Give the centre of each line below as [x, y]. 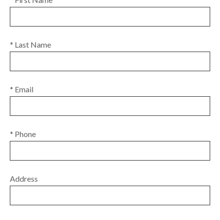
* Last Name [30, 44]
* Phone [23, 134]
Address [24, 179]
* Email [22, 89]
